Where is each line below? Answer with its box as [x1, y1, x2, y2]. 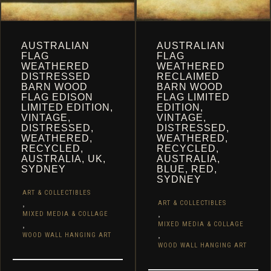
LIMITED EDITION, [21, 102, 113, 113]
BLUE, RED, [157, 164, 217, 174]
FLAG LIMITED [157, 92, 230, 102]
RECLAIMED [157, 71, 220, 82]
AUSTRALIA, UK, [21, 154, 106, 164]
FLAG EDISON [21, 92, 93, 102]
